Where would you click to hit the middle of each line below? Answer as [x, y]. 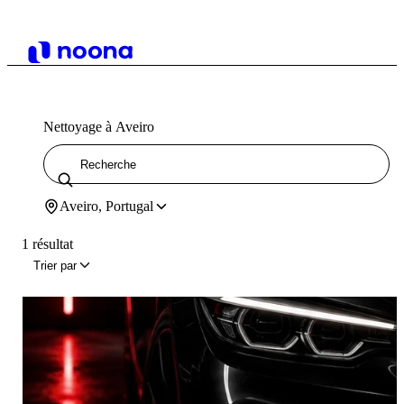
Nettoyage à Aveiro [99, 126]
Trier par [55, 265]
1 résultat [47, 244]
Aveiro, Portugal [106, 207]
